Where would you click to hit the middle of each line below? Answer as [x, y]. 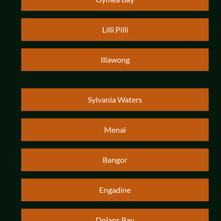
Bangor [115, 160]
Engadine [115, 190]
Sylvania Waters [115, 100]
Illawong [115, 60]
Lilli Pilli [115, 30]
